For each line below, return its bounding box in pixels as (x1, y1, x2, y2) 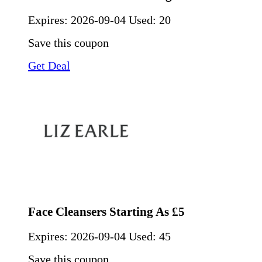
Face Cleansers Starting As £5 (28, 204, 185, 219)
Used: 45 (129, 230, 171, 243)
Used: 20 (129, 13, 171, 27)
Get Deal (28, 59, 70, 73)
